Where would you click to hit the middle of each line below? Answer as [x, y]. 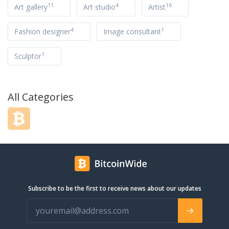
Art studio [99, 7]
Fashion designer [42, 31]
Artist [157, 7]
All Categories [41, 97]
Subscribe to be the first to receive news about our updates [114, 188]
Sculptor [28, 56]
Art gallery [31, 7]
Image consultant [132, 31]
